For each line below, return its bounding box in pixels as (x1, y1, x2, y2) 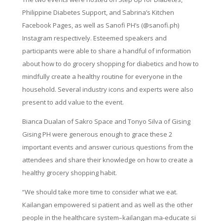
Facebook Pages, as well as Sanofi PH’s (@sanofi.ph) (22, 21, 179, 30)
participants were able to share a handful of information (22, 46, 191, 56)
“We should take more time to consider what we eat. (22, 187, 178, 197)
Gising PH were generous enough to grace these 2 (22, 130, 172, 139)
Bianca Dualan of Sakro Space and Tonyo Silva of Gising (22, 117, 190, 126)
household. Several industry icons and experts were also (22, 85, 193, 94)
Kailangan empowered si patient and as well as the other (22, 200, 193, 210)
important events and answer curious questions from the (22, 143, 193, 152)
